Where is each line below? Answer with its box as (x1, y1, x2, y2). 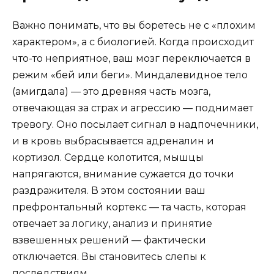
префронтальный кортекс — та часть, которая (12, 201, 246, 213)
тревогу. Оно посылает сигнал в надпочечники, (12, 118, 258, 130)
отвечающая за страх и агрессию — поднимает (12, 102, 253, 114)
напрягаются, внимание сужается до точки (12, 168, 234, 180)
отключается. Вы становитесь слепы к (12, 250, 206, 262)
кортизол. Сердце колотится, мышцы (12, 151, 204, 163)
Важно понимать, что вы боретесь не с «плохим (12, 19, 256, 31)
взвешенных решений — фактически (12, 234, 206, 246)
